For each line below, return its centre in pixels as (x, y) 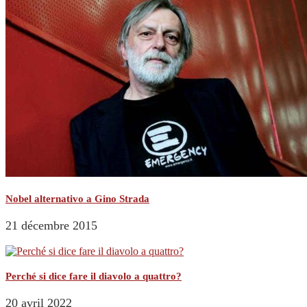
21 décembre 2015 (51, 225)
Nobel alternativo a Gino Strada (77, 198)
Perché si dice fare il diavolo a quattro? (94, 277)
